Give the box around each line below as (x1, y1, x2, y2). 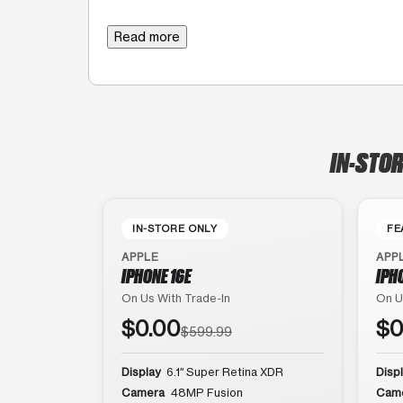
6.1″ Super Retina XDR (164, 364, 283, 379)
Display (121, 364, 160, 379)
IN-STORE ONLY (132, 221, 218, 235)
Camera (121, 385, 165, 399)
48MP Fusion (168, 385, 243, 399)
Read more (114, 28, 180, 44)
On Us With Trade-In (121, 291, 230, 305)
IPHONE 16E (121, 263, 192, 287)
